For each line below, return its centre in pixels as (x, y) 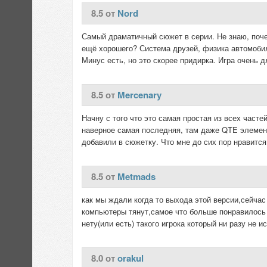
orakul (131, 258)
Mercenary (139, 95)
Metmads (136, 176)
